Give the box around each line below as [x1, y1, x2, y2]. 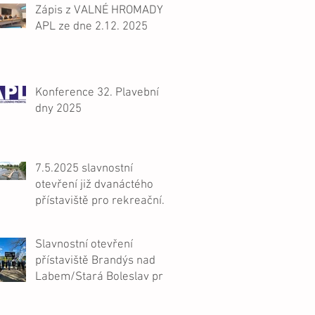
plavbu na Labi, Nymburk [35, 210, 162, 224]
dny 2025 [35, 102, 82, 116]
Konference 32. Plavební [35, 86, 159, 100]
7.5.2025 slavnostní [35, 162, 133, 176]
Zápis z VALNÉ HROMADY [35, 4, 163, 18]
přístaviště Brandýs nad [35, 254, 91, 268]
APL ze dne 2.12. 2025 [35, 20, 148, 34]
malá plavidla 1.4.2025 [35, 286, 149, 300]
